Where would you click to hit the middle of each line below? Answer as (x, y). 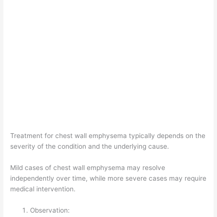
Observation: (50, 210)
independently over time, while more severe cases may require (108, 178)
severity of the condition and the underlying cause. (90, 147)
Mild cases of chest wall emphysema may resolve (88, 167)
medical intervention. (43, 189)
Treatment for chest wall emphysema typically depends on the (108, 136)
